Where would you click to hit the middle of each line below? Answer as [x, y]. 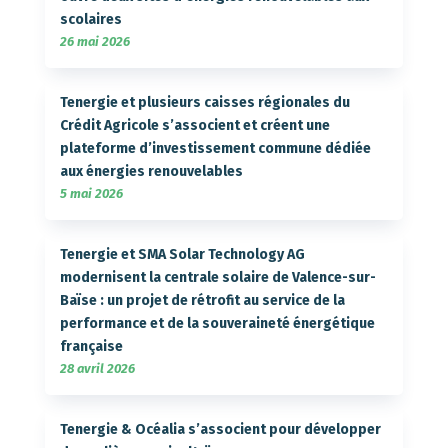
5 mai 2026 [91, 193]
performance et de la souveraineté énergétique [217, 323]
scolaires [90, 19]
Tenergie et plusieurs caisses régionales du [204, 102]
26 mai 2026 [94, 41]
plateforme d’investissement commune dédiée [215, 148]
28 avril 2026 [97, 368]
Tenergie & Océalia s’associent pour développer [220, 429]
